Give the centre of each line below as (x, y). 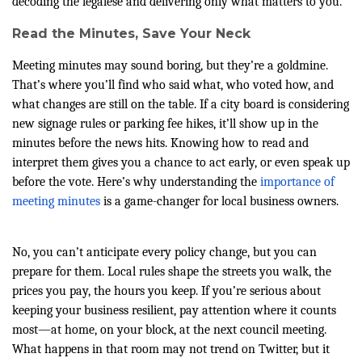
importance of (297, 182)
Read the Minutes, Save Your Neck (131, 34)
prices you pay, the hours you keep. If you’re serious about (166, 291)
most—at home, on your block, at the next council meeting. (169, 330)
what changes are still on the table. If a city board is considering (181, 105)
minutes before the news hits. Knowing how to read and (160, 143)
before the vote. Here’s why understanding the (135, 182)
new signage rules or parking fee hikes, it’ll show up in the (165, 124)
